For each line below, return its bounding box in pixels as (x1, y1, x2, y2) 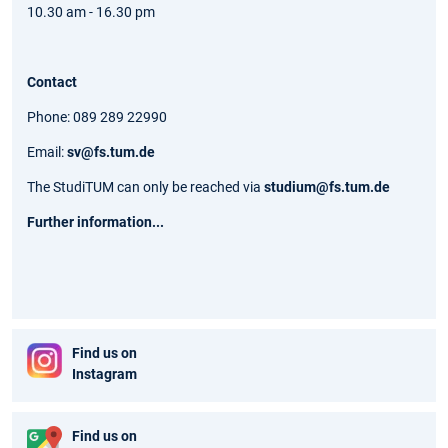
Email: (27, 143, 67, 160)
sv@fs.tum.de (67, 143, 155, 160)
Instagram (72, 365, 137, 382)
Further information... (27, 213, 164, 230)
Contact (27, 73, 77, 90)
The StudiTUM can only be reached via (27, 178, 264, 195)
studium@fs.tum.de (264, 178, 390, 195)
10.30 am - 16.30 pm (27, 3, 155, 20)
